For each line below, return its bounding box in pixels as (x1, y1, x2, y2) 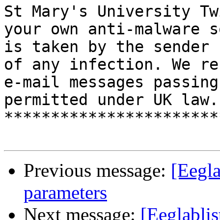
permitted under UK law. (4, 91, 219, 109)
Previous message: (24, 160, 171, 181)
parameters (24, 182, 107, 203)
